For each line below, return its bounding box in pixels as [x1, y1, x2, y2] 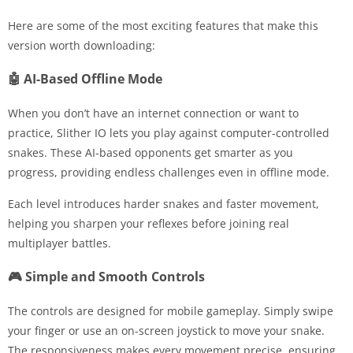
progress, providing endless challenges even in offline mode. [8, 165, 329, 180]
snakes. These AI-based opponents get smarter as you [8, 145, 293, 161]
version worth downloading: [8, 38, 155, 54]
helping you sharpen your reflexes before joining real [8, 216, 289, 232]
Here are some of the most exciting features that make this [8, 18, 318, 34]
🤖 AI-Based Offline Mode [8, 70, 162, 88]
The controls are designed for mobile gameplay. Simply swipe [8, 303, 333, 319]
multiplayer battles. [8, 236, 111, 251]
